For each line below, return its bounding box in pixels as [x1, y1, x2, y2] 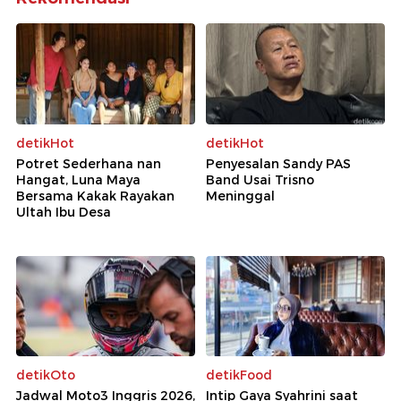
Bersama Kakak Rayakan [16, 187, 175, 204]
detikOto [16, 367, 75, 384]
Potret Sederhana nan [16, 155, 161, 172]
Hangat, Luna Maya [16, 171, 141, 188]
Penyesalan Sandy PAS [206, 155, 351, 172]
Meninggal [206, 187, 275, 204]
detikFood [206, 367, 272, 384]
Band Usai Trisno [206, 171, 314, 188]
